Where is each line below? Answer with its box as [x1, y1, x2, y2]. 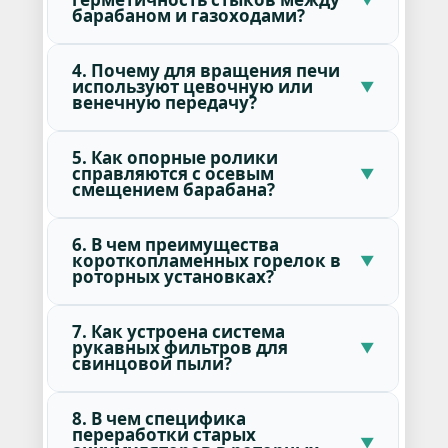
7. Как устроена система [71, 320, 285, 344]
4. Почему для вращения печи [71, 59, 340, 83]
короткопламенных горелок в [71, 249, 341, 273]
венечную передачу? [71, 91, 257, 115]
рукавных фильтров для [71, 336, 288, 360]
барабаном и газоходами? [71, 4, 305, 28]
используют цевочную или [71, 75, 313, 99]
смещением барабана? [71, 178, 275, 202]
